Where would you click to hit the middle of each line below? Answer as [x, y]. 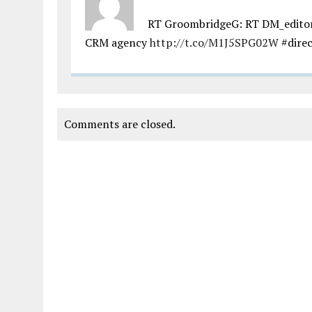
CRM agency [117, 43]
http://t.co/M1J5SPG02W [214, 43]
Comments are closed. [120, 124]
